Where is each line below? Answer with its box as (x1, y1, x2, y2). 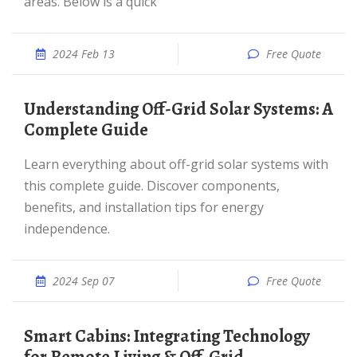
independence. (24, 220, 110, 237)
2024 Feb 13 (53, 46, 115, 61)
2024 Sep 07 (53, 273, 115, 288)
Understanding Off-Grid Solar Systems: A (24, 97, 36, 121)
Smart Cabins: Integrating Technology (24, 324, 33, 348)
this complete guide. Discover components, (24, 177, 280, 194)
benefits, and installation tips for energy (24, 198, 264, 216)
